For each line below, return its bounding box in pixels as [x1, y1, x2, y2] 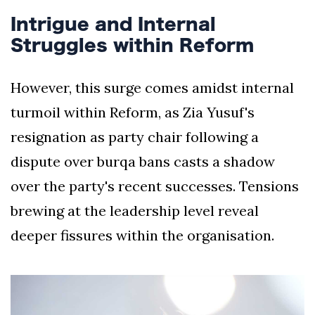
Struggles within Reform [11, 36, 254, 53]
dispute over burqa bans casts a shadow [11, 152, 275, 170]
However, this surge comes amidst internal [11, 78, 294, 96]
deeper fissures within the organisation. [11, 226, 274, 244]
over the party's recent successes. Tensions [11, 176, 299, 195]
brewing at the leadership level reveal [11, 201, 259, 219]
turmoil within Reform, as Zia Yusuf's [11, 103, 255, 121]
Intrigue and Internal [11, 15, 216, 32]
